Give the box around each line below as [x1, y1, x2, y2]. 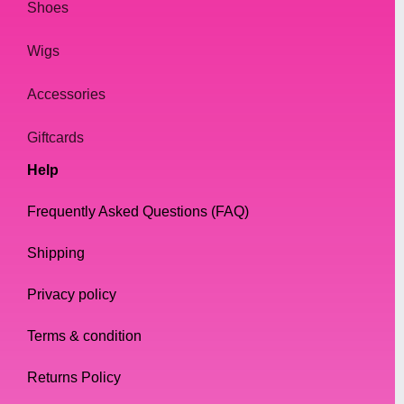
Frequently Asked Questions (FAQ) [27, 204, 249, 220]
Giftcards [27, 130, 84, 146]
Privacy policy [27, 287, 116, 303]
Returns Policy [27, 370, 121, 386]
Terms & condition [27, 328, 142, 344]
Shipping [27, 245, 85, 262]
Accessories [27, 87, 106, 103]
